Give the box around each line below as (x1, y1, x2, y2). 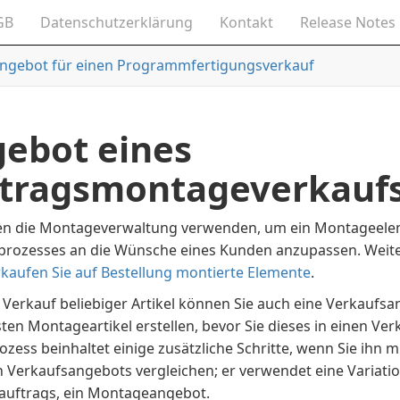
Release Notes (300, 12, 396, 32)
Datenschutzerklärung (40, 12, 194, 32)
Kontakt (220, 12, 274, 32)
